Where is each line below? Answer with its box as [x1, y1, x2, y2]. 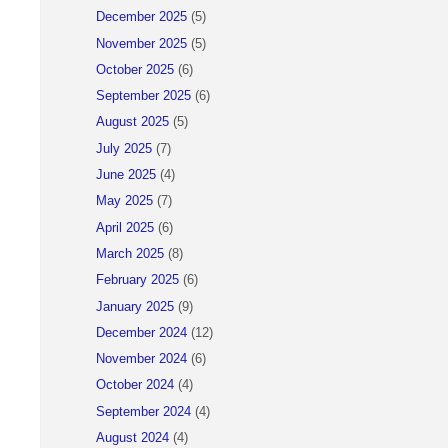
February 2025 [96, 273, 179, 288]
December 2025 [96, 10, 187, 25]
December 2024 [96, 325, 187, 340]
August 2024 [96, 431, 169, 445]
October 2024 [96, 378, 174, 393]
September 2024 [96, 404, 191, 419]
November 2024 [96, 352, 187, 367]
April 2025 [96, 220, 154, 235]
